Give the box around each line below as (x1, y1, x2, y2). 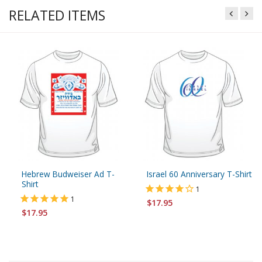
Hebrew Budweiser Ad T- (22, 168, 115, 180)
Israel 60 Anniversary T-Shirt (147, 168, 251, 180)
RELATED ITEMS (9, 6, 105, 25)
